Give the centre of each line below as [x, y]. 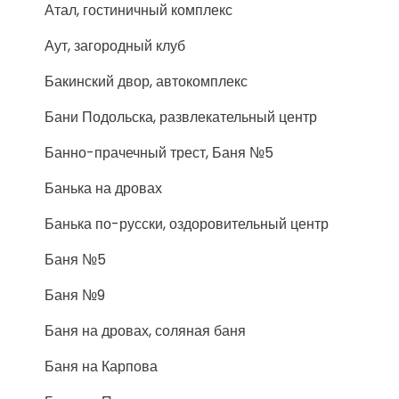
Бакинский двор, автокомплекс [146, 81]
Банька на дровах [103, 188]
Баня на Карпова [101, 366]
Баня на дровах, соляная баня [145, 330]
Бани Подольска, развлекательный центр [181, 117]
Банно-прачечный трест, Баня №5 [159, 152]
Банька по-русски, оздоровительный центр [187, 224]
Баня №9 [75, 295]
